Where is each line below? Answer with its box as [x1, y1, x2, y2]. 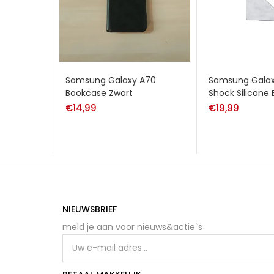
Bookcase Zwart [65, 86, 133, 99]
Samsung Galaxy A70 [65, 73, 156, 86]
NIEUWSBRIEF [62, 202, 117, 215]
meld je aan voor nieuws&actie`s [62, 220, 202, 233]
